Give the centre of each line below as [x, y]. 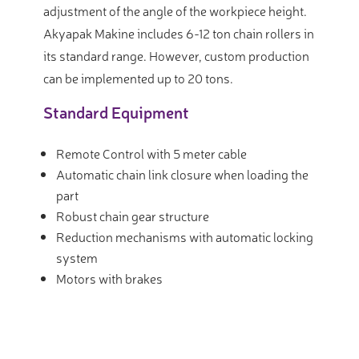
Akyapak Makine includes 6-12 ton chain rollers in [179, 33]
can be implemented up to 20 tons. [138, 78]
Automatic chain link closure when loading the [182, 174]
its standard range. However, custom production [176, 56]
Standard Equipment [116, 112]
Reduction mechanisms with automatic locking [185, 237]
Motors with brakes [109, 278]
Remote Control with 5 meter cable [151, 153]
